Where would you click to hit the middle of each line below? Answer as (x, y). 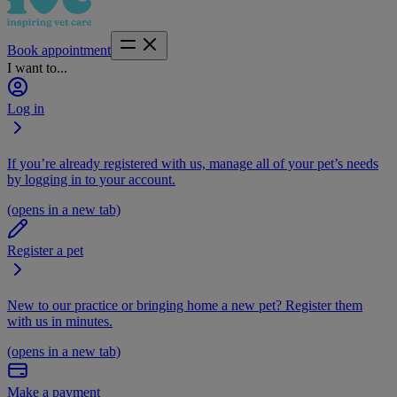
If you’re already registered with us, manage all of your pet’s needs (193, 163)
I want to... (37, 68)
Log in (26, 109)
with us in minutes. (60, 321)
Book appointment (59, 50)
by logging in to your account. (91, 179)
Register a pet (45, 250)
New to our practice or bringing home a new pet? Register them (185, 305)
